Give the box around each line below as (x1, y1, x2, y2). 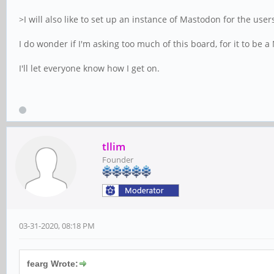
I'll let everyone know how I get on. (19, 62, 160, 74)
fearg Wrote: (27, 259, 78, 269)
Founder (102, 154, 133, 166)
